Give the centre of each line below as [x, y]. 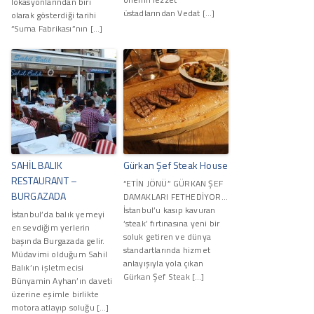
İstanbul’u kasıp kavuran [169, 210]
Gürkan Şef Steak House [176, 165]
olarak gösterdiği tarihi [54, 15]
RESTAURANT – [44, 180]
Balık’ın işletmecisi [47, 267]
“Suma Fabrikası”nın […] [57, 28]
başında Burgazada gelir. [58, 240]
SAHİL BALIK [36, 165]
